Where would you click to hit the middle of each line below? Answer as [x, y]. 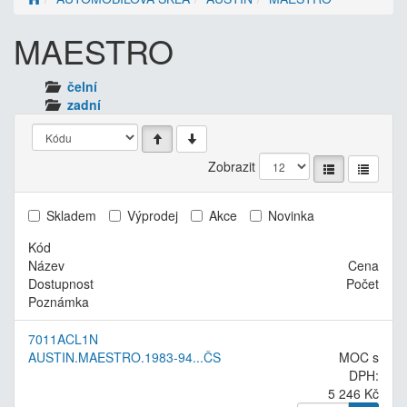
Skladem [71, 215]
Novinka [291, 215]
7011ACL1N [63, 338]
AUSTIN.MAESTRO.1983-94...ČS [124, 357]
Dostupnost [61, 283]
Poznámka [59, 301]
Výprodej [153, 215]
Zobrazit [232, 167]
